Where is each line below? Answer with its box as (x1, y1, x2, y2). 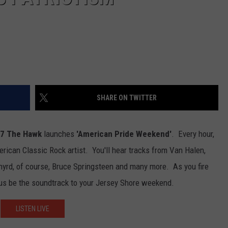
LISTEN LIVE (16, 205, 49, 213)
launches (42, 129, 76, 139)
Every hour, (176, 129, 214, 139)
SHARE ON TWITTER (97, 94, 157, 102)
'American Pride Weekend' (76, 129, 172, 139)
